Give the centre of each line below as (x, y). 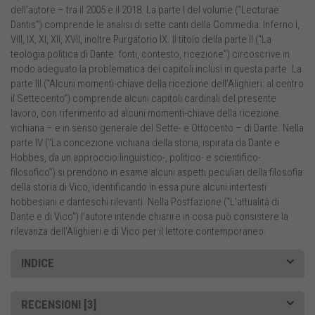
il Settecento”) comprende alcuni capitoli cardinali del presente (143, 99)
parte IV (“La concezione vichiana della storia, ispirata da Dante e (145, 143)
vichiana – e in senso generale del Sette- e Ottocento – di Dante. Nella (157, 128)
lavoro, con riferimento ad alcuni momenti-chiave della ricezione (145, 114)
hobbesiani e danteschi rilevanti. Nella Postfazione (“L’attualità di (145, 202)
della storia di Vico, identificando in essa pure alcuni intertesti (139, 187)
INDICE (38, 263)
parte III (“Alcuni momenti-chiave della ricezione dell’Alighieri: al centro (157, 84)
